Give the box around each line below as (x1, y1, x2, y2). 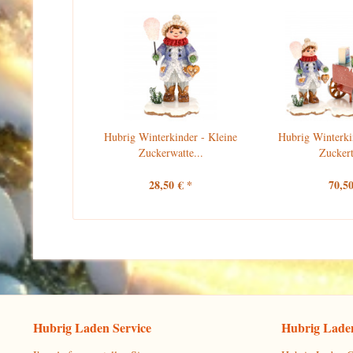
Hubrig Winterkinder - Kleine (104, 129, 238, 144)
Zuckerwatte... (138, 145, 203, 160)
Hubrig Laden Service (33, 318, 151, 336)
